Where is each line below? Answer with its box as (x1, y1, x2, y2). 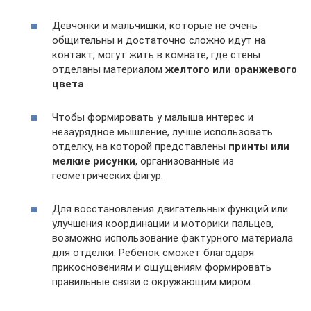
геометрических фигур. (52, 169, 163, 182)
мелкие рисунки (52, 155, 135, 167)
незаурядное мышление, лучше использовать (52, 126, 273, 138)
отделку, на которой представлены (52, 140, 228, 153)
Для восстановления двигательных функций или (52, 203, 288, 215)
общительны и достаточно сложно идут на (52, 34, 266, 47)
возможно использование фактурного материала (52, 232, 293, 244)
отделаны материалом (52, 63, 165, 76)
